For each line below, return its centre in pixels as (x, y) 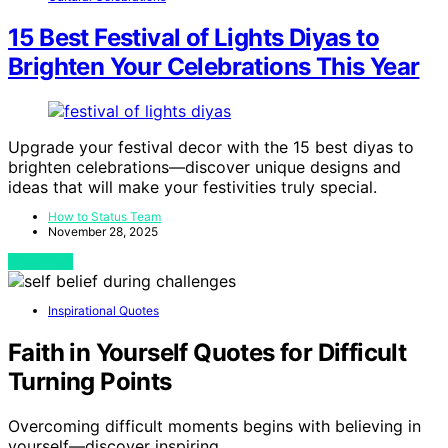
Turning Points (90, 382)
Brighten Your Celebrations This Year (214, 67)
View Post (40, 262)
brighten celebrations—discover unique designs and (204, 167)
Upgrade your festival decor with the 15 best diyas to (211, 147)
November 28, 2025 (103, 232)
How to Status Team (104, 217)
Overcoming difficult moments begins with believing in (214, 426)
